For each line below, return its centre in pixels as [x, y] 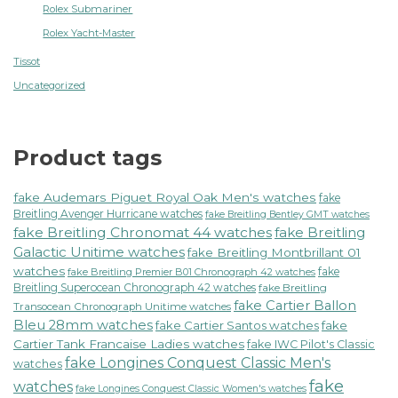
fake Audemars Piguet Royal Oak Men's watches [165, 197]
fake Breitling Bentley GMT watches [287, 214]
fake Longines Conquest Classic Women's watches [191, 388]
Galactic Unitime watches [99, 251]
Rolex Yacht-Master [89, 32]
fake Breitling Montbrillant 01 [274, 252]
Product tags [88, 157]
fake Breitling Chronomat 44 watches [143, 232]
